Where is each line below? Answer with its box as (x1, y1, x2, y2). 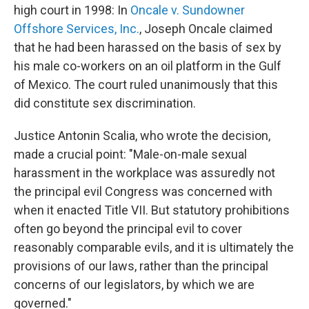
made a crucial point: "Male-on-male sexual (14, 147, 247, 162)
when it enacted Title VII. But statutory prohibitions (14, 203, 290, 218)
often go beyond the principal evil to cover (14, 221, 242, 237)
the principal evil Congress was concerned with (14, 184, 272, 199)
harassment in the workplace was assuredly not (14, 166, 275, 181)
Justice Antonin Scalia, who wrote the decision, (14, 128, 270, 143)
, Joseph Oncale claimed (139, 21, 272, 37)
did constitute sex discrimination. (14, 96, 196, 111)
